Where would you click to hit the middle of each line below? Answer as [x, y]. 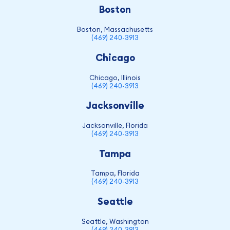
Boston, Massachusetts [115, 30]
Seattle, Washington [115, 221]
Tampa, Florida [115, 173]
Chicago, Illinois [115, 77]
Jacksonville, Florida [115, 125]
